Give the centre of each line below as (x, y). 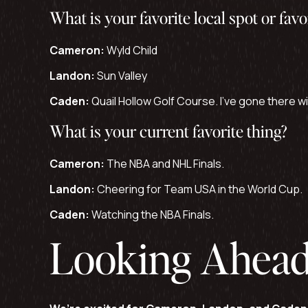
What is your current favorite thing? (168, 131)
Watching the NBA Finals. (152, 214)
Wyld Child (131, 50)
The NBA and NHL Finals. (164, 164)
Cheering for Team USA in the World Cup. (199, 189)
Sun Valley (121, 76)
